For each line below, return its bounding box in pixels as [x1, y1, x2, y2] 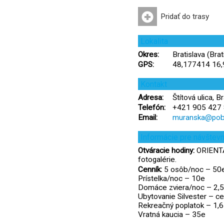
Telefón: [138, 103, 165, 112]
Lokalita [140, 36, 168, 46]
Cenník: [138, 165, 162, 174]
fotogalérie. [138, 155, 176, 164]
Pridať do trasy [160, 12, 209, 21]
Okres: [138, 50, 159, 59]
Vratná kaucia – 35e [138, 210, 205, 219]
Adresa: [138, 93, 163, 102]
